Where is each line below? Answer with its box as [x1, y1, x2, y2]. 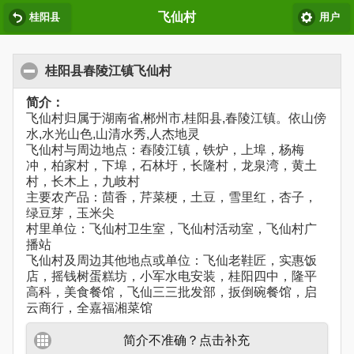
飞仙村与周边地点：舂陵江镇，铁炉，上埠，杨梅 [26, 143, 304, 157]
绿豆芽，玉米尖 [26, 206, 115, 220]
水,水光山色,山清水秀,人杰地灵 [26, 127, 200, 141]
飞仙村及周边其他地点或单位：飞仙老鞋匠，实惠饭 [26, 254, 317, 268]
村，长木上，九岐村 [26, 175, 140, 189]
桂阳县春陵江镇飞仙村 [45, 64, 171, 78]
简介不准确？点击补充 [123, 333, 250, 347]
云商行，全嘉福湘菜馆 [26, 301, 153, 315]
